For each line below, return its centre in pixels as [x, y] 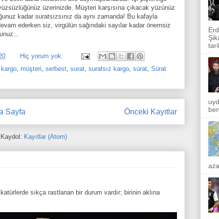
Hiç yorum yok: [43, 56]
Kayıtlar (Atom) [45, 136]
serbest [56, 69]
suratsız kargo [109, 69]
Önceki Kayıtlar [151, 112]
